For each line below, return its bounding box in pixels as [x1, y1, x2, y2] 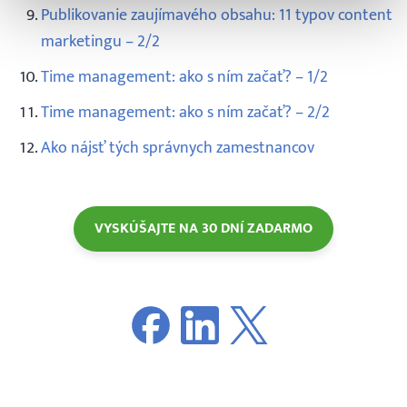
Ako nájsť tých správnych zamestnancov [41, 134, 314, 162]
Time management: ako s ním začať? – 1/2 [41, 64, 328, 91]
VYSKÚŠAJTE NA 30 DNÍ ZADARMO [94, 216, 313, 242]
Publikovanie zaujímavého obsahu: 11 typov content [41, 2, 392, 29]
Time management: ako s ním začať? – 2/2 [41, 99, 330, 126]
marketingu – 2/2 [41, 28, 160, 55]
